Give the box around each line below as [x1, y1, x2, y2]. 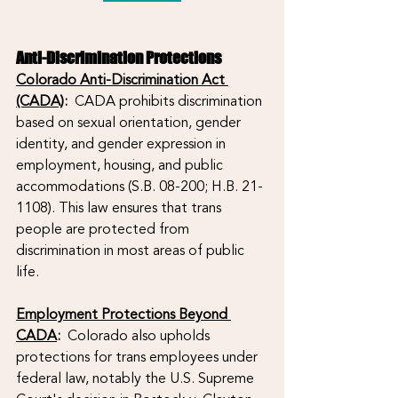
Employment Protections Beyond [16, 303, 231, 325]
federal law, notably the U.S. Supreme [16, 367, 258, 389]
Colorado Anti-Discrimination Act [16, 68, 228, 91]
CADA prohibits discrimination [68, 90, 266, 112]
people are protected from [16, 218, 193, 240]
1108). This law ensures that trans [16, 196, 225, 219]
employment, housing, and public [16, 154, 227, 176]
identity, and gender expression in [16, 132, 229, 155]
